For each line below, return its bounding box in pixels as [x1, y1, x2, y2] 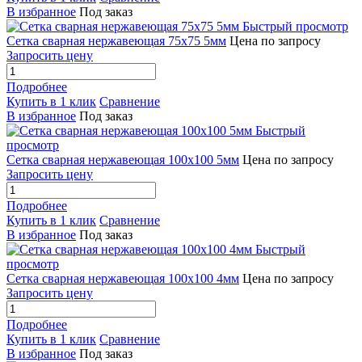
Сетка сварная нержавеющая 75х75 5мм [6, 34, 226, 48]
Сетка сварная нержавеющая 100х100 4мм [6, 271, 239, 286]
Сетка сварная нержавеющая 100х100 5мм [6, 153, 239, 167]
